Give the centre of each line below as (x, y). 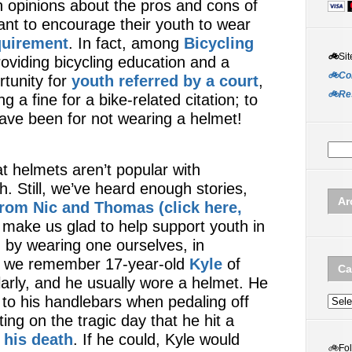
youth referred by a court (165, 81)
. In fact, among (126, 43)
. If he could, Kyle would (156, 339)
